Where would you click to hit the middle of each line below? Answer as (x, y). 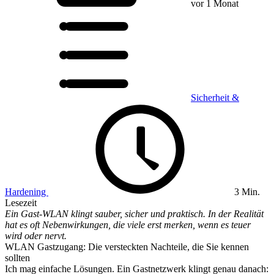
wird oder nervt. (36, 236)
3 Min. (246, 192)
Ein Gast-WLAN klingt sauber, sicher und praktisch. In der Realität (134, 214)
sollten (17, 258)
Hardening (27, 192)
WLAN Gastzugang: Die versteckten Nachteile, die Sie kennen (127, 247)
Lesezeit (21, 203)
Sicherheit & (215, 98)
